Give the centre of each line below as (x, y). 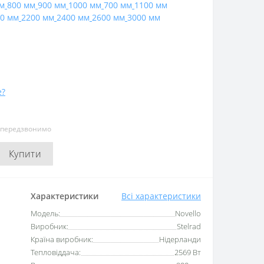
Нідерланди (180, 240)
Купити (25, 154)
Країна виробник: (62, 240)
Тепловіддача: (56, 253)
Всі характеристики (161, 196)
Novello (188, 214)
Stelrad (189, 227)
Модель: (46, 214)
